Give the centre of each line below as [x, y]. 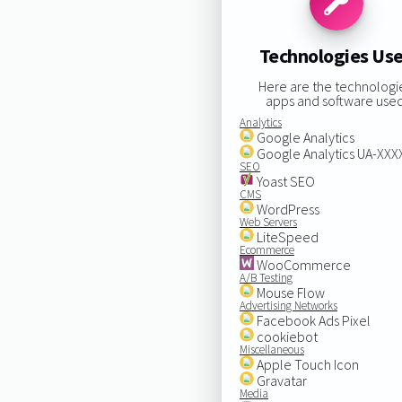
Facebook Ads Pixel [312, 320]
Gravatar [280, 380]
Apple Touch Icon [306, 364]
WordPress [286, 209]
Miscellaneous [271, 349]
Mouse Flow [289, 292]
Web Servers [268, 222]
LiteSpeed [286, 236]
